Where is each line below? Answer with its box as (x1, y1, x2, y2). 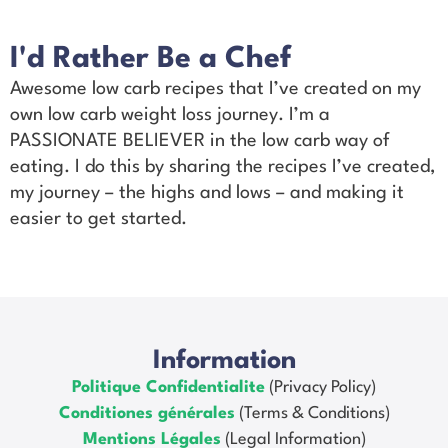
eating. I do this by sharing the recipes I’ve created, (10, 158, 436, 177)
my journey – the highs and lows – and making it (10, 184, 404, 203)
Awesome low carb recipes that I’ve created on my (10, 80, 421, 99)
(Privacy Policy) (265, 378, 376, 396)
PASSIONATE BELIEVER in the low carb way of (10, 132, 390, 151)
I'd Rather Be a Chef (10, 45, 291, 75)
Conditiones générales (58, 404, 235, 422)
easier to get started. (10, 210, 192, 229)
